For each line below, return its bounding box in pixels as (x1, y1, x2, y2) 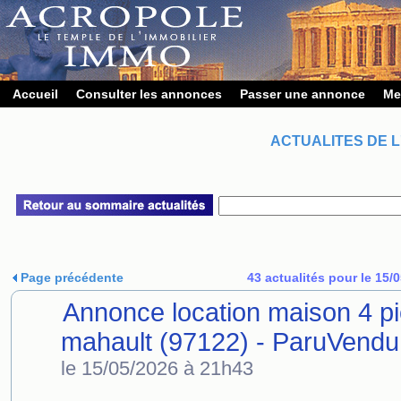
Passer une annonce (240, 87, 365, 101)
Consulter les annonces (76, 87, 222, 101)
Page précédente (17, 270, 124, 285)
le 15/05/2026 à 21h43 (61, 357, 253, 380)
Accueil (13, 87, 58, 101)
